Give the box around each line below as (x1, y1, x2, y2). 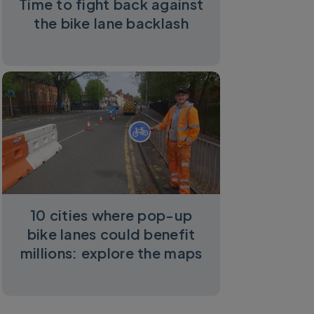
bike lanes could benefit (27, 224, 196, 243)
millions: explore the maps (20, 243, 203, 261)
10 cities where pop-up (29, 205, 193, 224)
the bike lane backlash (34, 14, 189, 32)
